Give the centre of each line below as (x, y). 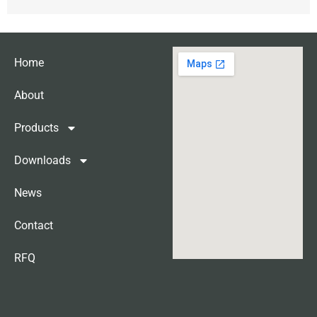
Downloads (42, 161)
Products (36, 128)
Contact (34, 226)
